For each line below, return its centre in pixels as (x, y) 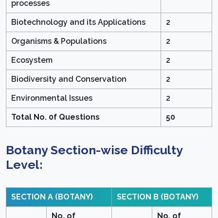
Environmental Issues (52, 98)
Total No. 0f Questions (55, 117)
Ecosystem (32, 60)
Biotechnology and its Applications (78, 22)
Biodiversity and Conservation (69, 79)
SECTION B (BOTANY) (158, 197)
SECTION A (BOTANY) (52, 197)
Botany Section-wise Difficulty (94, 150)
